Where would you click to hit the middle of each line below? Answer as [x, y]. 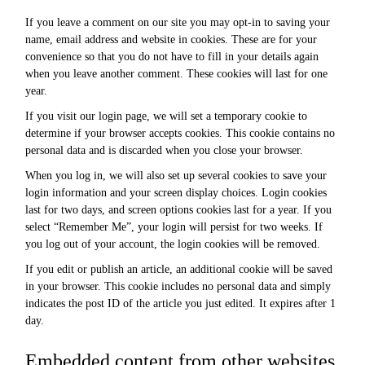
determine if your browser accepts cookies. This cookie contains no [180, 133]
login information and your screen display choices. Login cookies [176, 193]
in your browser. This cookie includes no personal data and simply [178, 286]
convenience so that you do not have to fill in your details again [172, 57]
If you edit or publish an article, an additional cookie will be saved [179, 269]
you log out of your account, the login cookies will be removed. [173, 244]
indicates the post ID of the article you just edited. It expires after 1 [181, 303]
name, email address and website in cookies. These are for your [172, 40]
